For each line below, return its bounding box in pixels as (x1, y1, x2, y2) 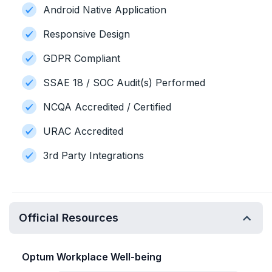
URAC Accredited (43, 125, 123, 137)
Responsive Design (43, 28, 130, 40)
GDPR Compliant (43, 52, 120, 64)
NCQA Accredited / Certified (43, 101, 171, 113)
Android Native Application (43, 4, 166, 16)
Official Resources (19, 211, 118, 224)
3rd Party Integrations (43, 149, 144, 161)
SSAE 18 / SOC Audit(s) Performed (43, 76, 205, 89)
